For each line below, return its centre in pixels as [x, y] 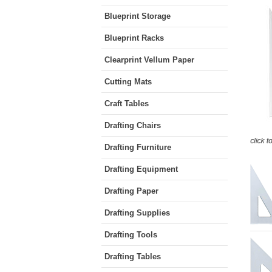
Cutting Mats [128, 82]
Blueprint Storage [138, 16]
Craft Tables [127, 104]
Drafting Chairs [133, 125]
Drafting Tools [131, 235]
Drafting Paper [131, 191]
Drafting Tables [133, 257]
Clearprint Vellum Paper [149, 60]
